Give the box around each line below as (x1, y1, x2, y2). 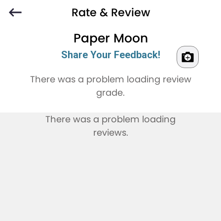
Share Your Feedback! (61, 49, 160, 61)
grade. (96, 86, 125, 99)
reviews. (93, 126, 128, 139)
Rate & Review (71, 4, 150, 20)
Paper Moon (73, 30, 148, 47)
